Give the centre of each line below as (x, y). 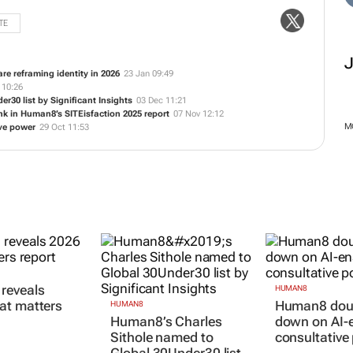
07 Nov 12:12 (199, 114)
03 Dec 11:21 (162, 101)
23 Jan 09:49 (149, 74)
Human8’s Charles (166, 322)
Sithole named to (162, 338)
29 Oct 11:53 (64, 128)
